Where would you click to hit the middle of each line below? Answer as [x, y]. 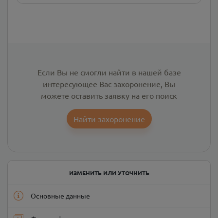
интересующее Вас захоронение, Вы [109, 83]
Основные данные [60, 195]
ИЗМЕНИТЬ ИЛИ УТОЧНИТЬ [109, 173]
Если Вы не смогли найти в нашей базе [109, 72]
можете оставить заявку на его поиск [109, 95]
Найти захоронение [109, 118]
